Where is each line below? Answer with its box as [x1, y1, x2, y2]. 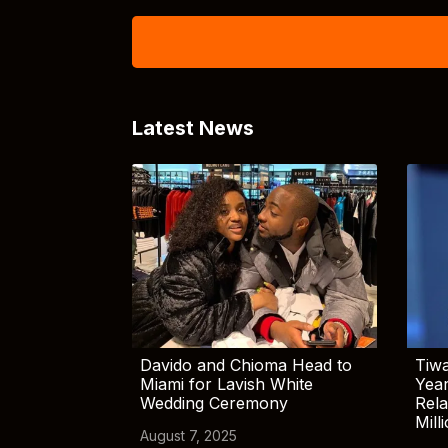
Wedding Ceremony [140, 392, 288, 413]
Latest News [132, 116, 254, 141]
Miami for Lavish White [140, 373, 313, 394]
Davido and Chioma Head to [140, 354, 352, 375]
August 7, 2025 [140, 426, 237, 444]
